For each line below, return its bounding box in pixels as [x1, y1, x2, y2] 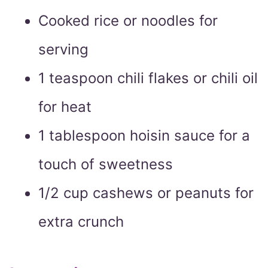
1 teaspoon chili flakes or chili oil [38, 69, 258, 87]
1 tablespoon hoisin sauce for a [38, 127, 250, 145]
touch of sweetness [38, 156, 173, 173]
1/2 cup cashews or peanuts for [38, 184, 254, 202]
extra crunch [38, 213, 124, 231]
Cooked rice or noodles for [38, 12, 218, 30]
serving [38, 41, 89, 59]
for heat [38, 98, 92, 116]
